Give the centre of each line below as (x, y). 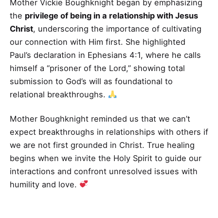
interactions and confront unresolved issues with (104, 171)
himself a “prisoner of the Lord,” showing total (97, 68)
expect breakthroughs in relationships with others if (109, 132)
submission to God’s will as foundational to (91, 82)
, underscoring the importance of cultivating (117, 29)
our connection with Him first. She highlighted (98, 42)
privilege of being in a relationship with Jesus (111, 16)
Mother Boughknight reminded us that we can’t (100, 118)
